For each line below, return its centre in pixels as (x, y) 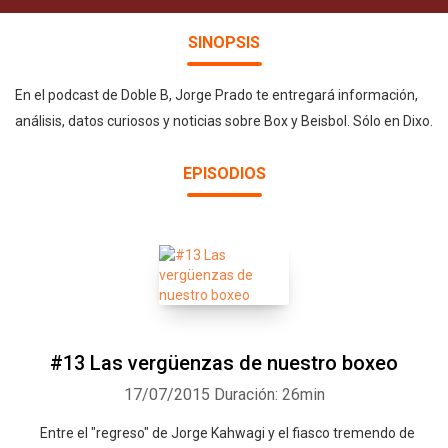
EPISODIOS (224, 173)
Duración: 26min (269, 394)
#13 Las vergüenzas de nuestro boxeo (224, 363)
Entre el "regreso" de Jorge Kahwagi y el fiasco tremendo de (224, 433)
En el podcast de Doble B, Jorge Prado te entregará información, (216, 95)
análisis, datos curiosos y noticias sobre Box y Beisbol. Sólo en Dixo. (224, 121)
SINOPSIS (224, 42)
